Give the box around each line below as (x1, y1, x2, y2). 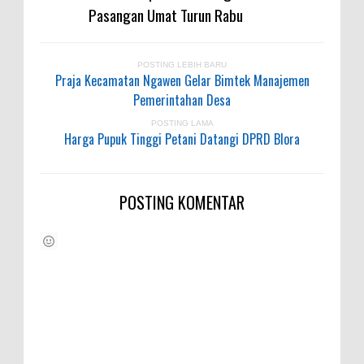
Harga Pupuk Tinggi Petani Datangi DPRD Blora (64, 128, 300, 149)
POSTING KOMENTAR (119, 189, 245, 214)
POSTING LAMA (150, 118, 214, 128)
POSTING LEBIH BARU (137, 59, 227, 69)
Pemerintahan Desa (133, 89, 231, 110)
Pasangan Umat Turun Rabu (89, 2, 243, 26)
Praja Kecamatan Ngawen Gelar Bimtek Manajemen (54, 70, 310, 90)
